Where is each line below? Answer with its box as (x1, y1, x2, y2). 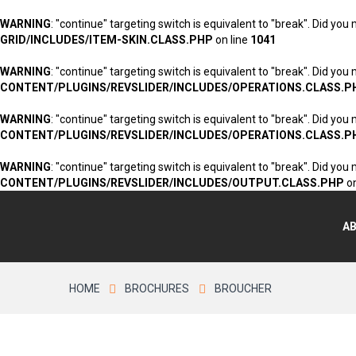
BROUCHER (214, 282, 272, 296)
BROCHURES (125, 282, 190, 296)
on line (213, 33, 250, 46)
